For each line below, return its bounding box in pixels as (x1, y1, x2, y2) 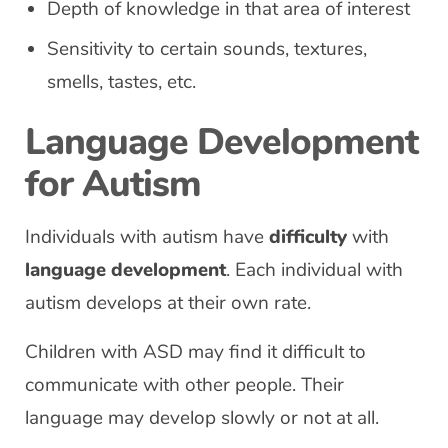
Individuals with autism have (25, 224, 269, 250)
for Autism (25, 159, 201, 209)
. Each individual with (226, 257, 403, 283)
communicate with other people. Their (25, 372, 344, 398)
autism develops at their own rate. (25, 290, 311, 316)
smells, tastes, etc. (47, 69, 196, 95)
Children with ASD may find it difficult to (25, 339, 366, 365)
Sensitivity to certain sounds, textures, (47, 36, 367, 62)
